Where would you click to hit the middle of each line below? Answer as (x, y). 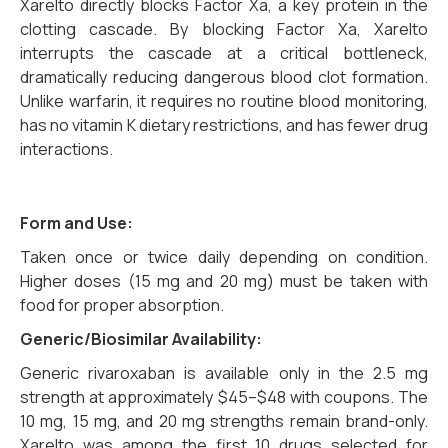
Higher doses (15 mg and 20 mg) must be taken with (224, 281)
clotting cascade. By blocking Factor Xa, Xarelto (224, 29)
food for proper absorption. (122, 305)
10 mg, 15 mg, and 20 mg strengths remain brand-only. (224, 421)
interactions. (66, 149)
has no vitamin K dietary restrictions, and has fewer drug (224, 125)
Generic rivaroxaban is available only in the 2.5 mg (224, 373)
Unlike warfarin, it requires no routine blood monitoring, (224, 101)
